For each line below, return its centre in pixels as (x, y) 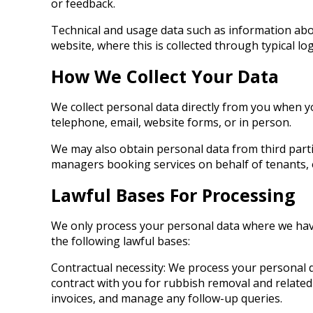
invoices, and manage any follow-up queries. (167, 298)
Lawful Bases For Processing (173, 195)
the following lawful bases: (121, 241)
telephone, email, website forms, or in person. (171, 122)
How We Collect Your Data (165, 76)
